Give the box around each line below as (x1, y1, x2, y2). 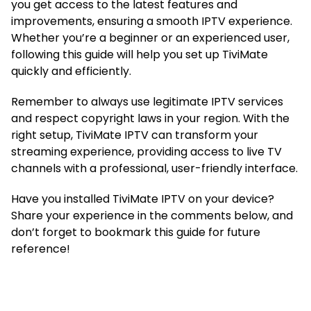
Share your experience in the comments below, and (11, 207, 293, 224)
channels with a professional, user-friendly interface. (11, 160, 298, 176)
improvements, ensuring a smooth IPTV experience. (11, 12, 292, 29)
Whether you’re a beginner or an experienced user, (11, 29, 289, 46)
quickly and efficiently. (11, 62, 131, 79)
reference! (11, 240, 70, 257)
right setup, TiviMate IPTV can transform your (11, 126, 258, 143)
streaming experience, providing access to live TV (11, 143, 282, 160)
